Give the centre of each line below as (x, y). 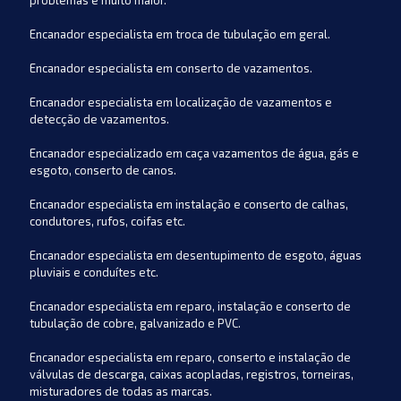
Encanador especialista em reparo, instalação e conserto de (190, 306)
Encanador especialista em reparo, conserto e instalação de (190, 357)
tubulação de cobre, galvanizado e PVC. (135, 323)
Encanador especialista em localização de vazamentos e (181, 102)
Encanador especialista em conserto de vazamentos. (171, 68)
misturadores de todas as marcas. (121, 391)
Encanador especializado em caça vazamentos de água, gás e (194, 153)
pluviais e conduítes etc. (94, 272)
